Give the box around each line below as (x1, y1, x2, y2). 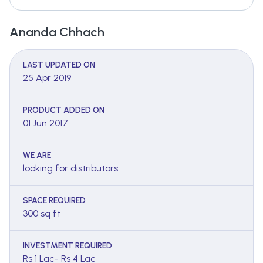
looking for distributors (23, 163, 118, 174)
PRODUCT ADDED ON (23, 105, 104, 116)
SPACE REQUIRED (23, 195, 86, 206)
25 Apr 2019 (23, 72, 71, 84)
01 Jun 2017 (23, 117, 68, 129)
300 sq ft (23, 208, 60, 220)
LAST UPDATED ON (23, 60, 95, 70)
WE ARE (23, 150, 51, 161)
